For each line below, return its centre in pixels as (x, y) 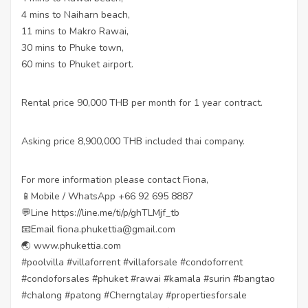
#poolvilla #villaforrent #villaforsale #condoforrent (132, 262)
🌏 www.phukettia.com (71, 246)
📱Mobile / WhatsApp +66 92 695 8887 (107, 196)
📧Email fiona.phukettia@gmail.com (98, 229)
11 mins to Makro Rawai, (75, 31)
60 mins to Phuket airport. (77, 64)
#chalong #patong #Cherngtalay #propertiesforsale (134, 295)
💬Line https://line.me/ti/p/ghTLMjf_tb (100, 213)
